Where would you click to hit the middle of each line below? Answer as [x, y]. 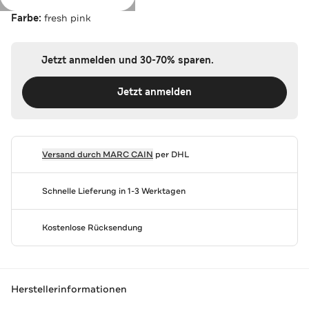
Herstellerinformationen [69, 289]
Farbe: [28, 18]
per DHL [171, 154]
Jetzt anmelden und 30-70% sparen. [127, 60]
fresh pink [68, 18]
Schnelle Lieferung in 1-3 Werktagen [113, 191]
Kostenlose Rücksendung [92, 227]
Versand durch [72, 154]
